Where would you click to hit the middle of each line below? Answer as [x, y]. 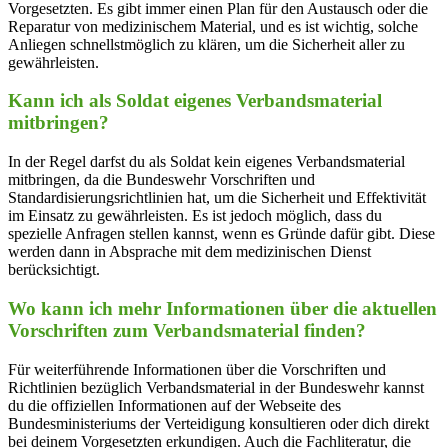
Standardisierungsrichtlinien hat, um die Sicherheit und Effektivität [217, 198]
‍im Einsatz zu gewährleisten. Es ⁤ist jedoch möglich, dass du [195, 216]
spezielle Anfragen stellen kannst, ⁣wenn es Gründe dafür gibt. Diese [221, 234]
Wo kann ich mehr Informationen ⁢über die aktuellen [222, 308]
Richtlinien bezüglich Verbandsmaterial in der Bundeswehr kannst [216, 387]
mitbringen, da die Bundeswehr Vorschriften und [161, 180]
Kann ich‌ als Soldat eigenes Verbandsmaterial [195, 101]
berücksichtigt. [54, 270]
